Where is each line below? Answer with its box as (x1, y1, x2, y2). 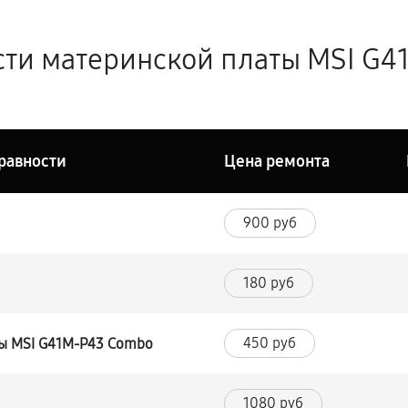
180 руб (243, 274, 295, 291)
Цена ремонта (224, 151, 331, 171)
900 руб (243, 214, 298, 231)
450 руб (243, 334, 297, 352)
